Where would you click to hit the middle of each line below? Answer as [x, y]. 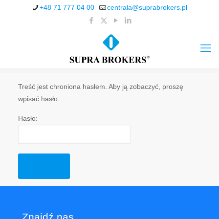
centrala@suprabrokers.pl [147, 7]
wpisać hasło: [39, 99]
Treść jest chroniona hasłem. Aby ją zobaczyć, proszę [100, 87]
